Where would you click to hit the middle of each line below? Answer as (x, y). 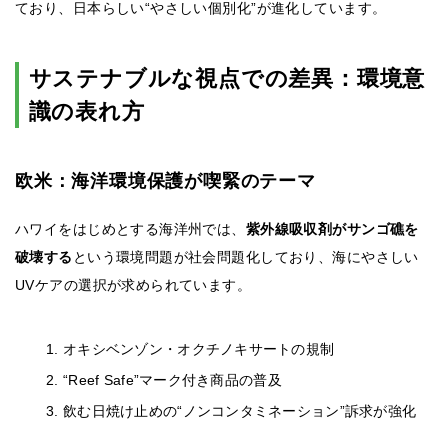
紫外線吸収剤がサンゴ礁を (332, 229)
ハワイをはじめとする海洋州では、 (130, 229)
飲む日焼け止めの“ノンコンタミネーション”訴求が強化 (240, 411)
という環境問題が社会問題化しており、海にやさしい (245, 257)
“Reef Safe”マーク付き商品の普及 (172, 380)
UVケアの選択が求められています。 (133, 285)
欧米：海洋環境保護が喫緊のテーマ (165, 181)
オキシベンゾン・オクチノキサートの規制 (199, 349)
